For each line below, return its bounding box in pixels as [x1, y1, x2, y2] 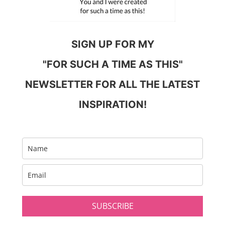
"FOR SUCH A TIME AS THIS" [42, 58, 183, 71]
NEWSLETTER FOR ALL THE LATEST [25, 78, 200, 91]
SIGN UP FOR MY [71, 38, 154, 51]
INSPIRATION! [78, 98, 147, 111]
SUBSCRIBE [91, 200, 134, 211]
